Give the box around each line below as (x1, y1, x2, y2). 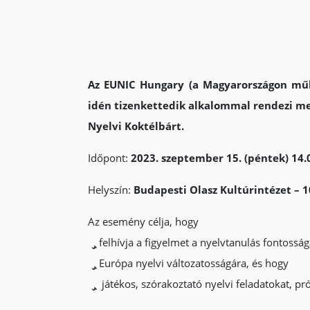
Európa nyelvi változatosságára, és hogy (98, 256, 289, 270)
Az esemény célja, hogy (87, 215, 199, 228)
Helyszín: (87, 183, 134, 197)
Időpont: (87, 151, 131, 165)
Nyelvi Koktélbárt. (87, 119, 184, 133)
